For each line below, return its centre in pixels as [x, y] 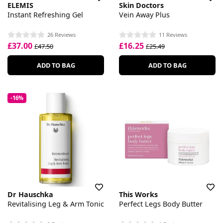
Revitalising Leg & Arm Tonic [56, 204]
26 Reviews [61, 34]
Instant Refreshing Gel [45, 14]
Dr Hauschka [30, 195]
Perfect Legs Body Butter [161, 204]
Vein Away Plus [144, 14]
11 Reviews [173, 34]
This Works [138, 195]
